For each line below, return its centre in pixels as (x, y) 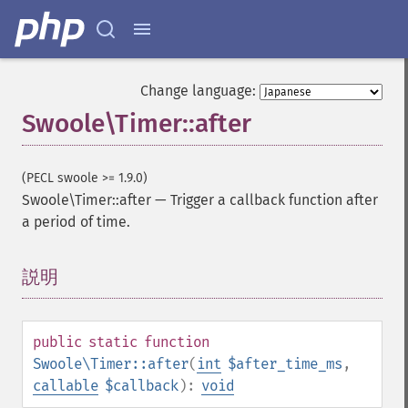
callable (66, 386)
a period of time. (76, 222)
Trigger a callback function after (274, 200)
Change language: (198, 91)
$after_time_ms (285, 364)
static (113, 342)
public (57, 342)
